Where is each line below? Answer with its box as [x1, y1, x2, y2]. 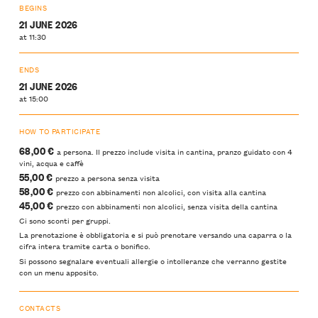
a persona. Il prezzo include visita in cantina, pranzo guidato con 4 [54, 145, 292, 158]
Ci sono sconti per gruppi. [19, 214, 111, 227]
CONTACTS [19, 301, 61, 314]
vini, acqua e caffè [19, 156, 84, 170]
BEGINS [19, 1, 48, 14]
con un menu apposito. [19, 265, 99, 278]
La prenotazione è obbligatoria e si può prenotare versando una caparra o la [19, 228, 292, 241]
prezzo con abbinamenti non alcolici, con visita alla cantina [53, 185, 266, 198]
